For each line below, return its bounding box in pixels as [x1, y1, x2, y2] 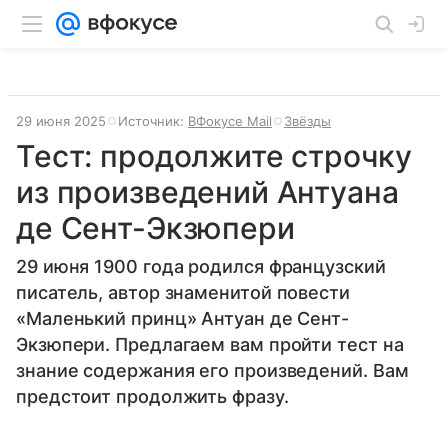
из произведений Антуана [16, 174, 399, 210]
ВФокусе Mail [188, 113, 272, 129]
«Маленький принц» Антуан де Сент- [16, 308, 350, 329]
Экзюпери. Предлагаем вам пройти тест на [16, 334, 404, 355]
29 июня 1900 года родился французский [16, 256, 386, 277]
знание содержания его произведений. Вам [16, 360, 409, 381]
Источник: [118, 113, 188, 129]
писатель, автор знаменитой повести [16, 282, 350, 303]
